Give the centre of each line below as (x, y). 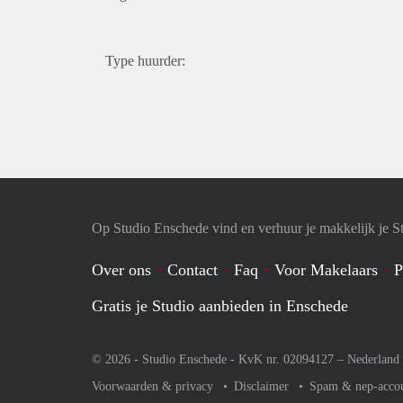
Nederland (373, 359)
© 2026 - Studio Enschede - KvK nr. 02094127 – (219, 359)
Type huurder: (145, 61)
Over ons (121, 270)
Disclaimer (263, 386)
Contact (193, 270)
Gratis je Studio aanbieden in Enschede (220, 306)
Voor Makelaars (326, 270)
